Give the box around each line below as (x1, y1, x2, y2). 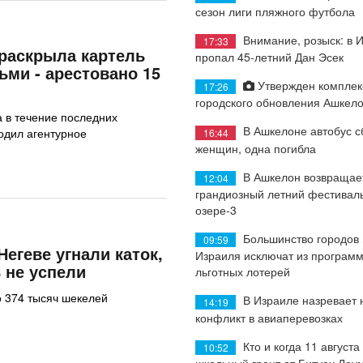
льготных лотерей (195, 263, 291, 280)
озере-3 (195, 201, 237, 218)
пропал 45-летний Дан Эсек (195, 48, 344, 65)
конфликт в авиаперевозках (195, 309, 344, 326)
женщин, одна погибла (195, 139, 317, 156)
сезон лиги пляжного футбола (195, 2, 356, 19)
